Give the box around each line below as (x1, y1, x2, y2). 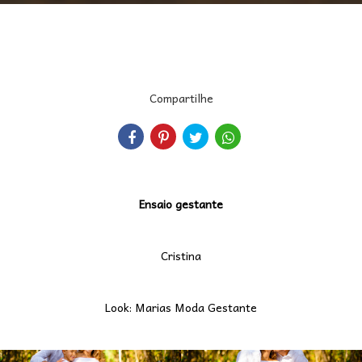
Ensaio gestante (139, 195, 223, 213)
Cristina (161, 246, 201, 264)
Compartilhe (149, 89, 213, 107)
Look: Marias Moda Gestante (105, 298, 257, 316)
